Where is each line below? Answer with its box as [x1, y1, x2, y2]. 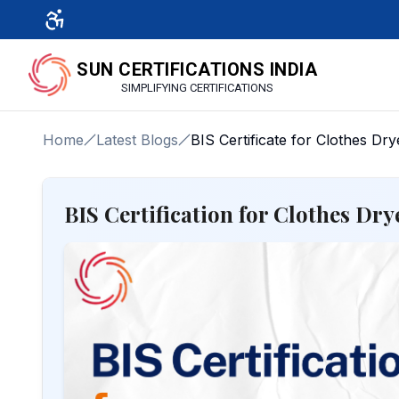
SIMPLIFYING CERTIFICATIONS [120, 80, 273, 94]
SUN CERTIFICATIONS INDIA [77, 58, 317, 80]
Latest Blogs [96, 131, 178, 149]
